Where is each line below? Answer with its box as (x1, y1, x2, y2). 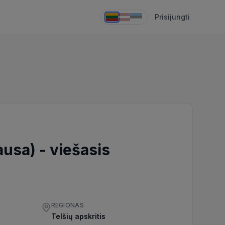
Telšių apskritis (51, 212, 105, 220)
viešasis (50, 141, 110, 159)
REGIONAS (51, 201, 84, 209)
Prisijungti (154, 13, 190, 21)
